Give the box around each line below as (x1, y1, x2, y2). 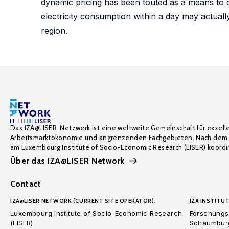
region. (41, 26, 67, 36)
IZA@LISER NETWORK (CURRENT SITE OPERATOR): (10, 197, 156, 204)
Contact (10, 179, 41, 189)
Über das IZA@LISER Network (10, 156, 125, 166)
